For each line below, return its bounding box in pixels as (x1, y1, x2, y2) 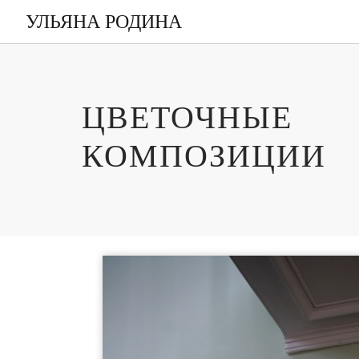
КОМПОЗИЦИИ (82, 138, 326, 174)
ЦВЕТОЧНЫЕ (82, 99, 292, 135)
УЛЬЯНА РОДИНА (26, 11, 182, 32)
